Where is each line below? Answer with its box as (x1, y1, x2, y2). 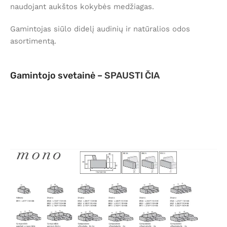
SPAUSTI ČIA (104, 70, 160, 82)
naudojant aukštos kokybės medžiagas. (10, 2, 154, 12)
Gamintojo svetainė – (10, 70, 104, 82)
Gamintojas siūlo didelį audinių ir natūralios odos (10, 24, 190, 34)
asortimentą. (10, 36, 56, 46)
